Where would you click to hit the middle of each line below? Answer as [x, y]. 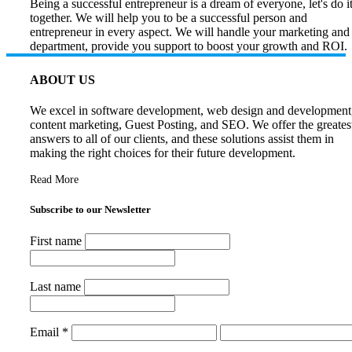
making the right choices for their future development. [163, 153]
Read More [54, 180]
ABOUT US [62, 79]
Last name [55, 287]
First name [56, 241]
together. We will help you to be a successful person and [169, 17]
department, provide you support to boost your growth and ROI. [189, 46]
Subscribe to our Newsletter [90, 210]
